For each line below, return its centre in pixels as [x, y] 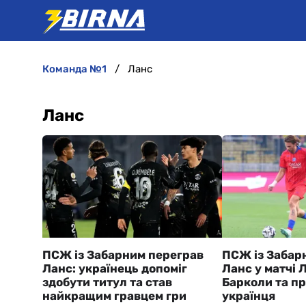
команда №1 [78, 69]
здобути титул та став [107, 282]
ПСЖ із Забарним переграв [123, 255]
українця [248, 296]
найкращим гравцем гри [114, 296]
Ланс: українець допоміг [115, 268]
